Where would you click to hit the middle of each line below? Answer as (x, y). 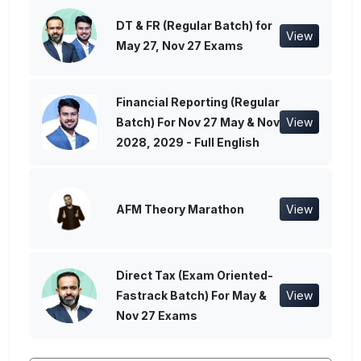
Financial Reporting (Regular (198, 102)
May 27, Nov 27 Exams (180, 46)
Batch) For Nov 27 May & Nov (198, 122)
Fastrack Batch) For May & (191, 296)
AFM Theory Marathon (180, 209)
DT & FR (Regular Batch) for (194, 26)
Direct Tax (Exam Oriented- (195, 276)
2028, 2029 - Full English (188, 143)
